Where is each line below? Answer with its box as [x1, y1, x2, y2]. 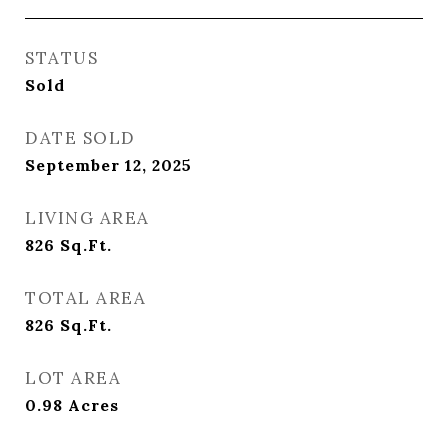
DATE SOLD [25, 127, 136, 149]
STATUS [25, 47, 98, 69]
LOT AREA [25, 367, 121, 389]
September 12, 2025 [25, 155, 192, 175]
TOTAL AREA [25, 287, 146, 309]
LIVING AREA [25, 207, 150, 229]
